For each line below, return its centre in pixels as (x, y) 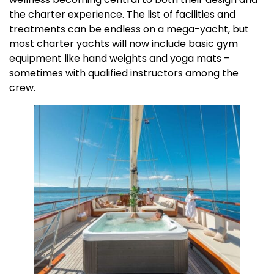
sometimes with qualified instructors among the (124, 73)
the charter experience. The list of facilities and (122, 14)
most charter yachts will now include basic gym (124, 43)
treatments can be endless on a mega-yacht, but (129, 29)
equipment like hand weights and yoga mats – (120, 58)
